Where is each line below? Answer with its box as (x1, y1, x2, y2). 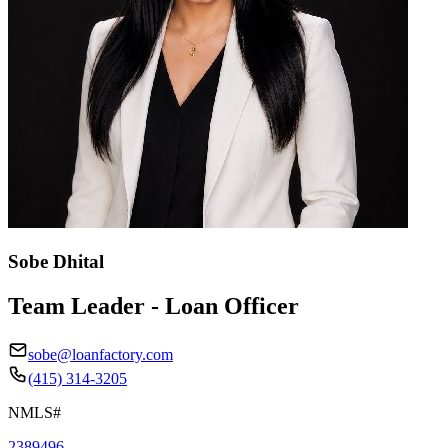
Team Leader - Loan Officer (8, 292, 299, 319)
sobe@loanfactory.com (28, 345, 173, 363)
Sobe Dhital (8, 250, 104, 272)
